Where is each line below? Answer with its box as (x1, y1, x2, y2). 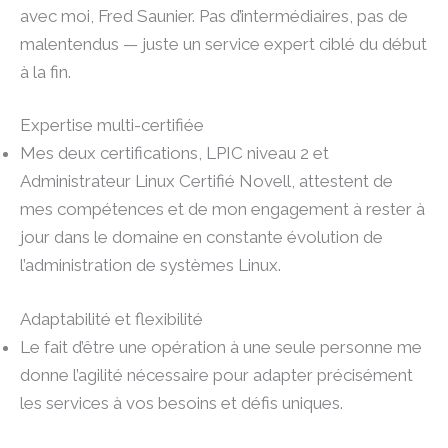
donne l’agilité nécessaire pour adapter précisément (20, 364, 413, 385)
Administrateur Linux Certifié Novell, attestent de (20, 171, 393, 192)
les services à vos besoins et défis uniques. (20, 392, 343, 413)
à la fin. (20, 61, 71, 82)
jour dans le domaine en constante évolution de (20, 227, 383, 248)
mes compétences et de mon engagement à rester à (20, 199, 425, 220)
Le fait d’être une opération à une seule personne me (20, 336, 422, 357)
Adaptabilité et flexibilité (20, 308, 203, 329)
